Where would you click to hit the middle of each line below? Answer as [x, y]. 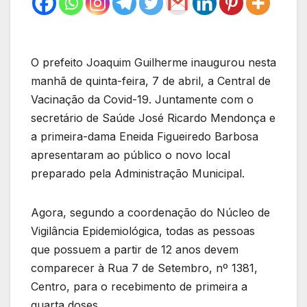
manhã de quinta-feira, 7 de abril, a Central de [151, 81]
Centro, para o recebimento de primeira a [139, 287]
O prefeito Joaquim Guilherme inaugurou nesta [153, 63]
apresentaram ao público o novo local [131, 155]
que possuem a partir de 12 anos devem [135, 250]
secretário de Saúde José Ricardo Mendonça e [153, 118]
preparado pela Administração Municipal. [138, 174]
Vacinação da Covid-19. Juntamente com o [142, 100]
